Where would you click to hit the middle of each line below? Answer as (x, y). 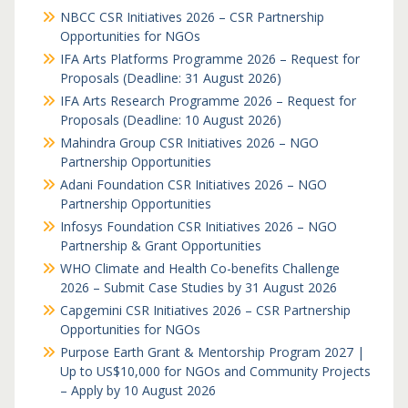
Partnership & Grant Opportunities (160, 245)
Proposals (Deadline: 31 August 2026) (170, 78)
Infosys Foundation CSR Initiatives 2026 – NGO (198, 226)
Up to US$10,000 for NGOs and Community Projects (215, 371)
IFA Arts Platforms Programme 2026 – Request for (209, 59)
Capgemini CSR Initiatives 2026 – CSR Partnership (205, 310)
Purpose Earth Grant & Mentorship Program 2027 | (212, 352)
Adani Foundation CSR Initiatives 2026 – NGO (193, 184)
